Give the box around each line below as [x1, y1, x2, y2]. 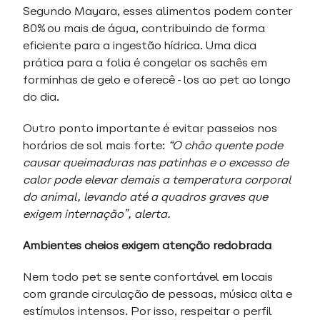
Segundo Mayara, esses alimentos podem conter [23, 4, 292, 19]
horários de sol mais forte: [23, 138, 168, 153]
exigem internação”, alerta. [23, 206, 171, 221]
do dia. [23, 89, 62, 104]
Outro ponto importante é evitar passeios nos [23, 121, 277, 136]
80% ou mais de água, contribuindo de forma [23, 21, 265, 36]
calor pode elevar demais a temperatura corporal [23, 172, 291, 187]
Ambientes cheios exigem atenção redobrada [23, 238, 271, 253]
